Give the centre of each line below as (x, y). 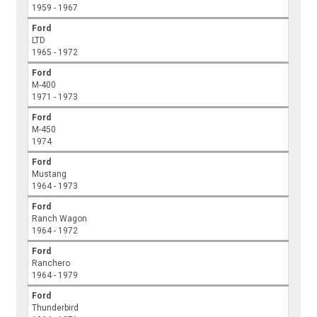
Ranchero (51, 264)
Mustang (50, 174)
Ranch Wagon (60, 219)
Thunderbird (56, 308)
